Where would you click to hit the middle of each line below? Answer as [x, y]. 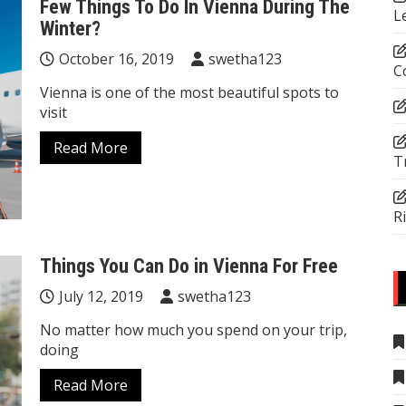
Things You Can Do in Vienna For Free [189, 266]
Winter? [70, 28]
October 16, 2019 [116, 58]
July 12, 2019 [101, 297]
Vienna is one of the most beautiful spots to [189, 92]
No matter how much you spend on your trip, [193, 330]
